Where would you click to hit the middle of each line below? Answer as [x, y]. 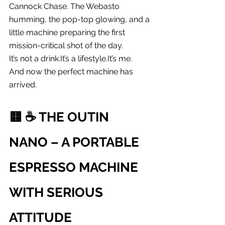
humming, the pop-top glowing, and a [80, 19]
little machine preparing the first [68, 32]
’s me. [122, 58]
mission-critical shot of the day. [66, 45]
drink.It [52, 58]
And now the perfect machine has [72, 71]
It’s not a [25, 58]
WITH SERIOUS [58, 192]
